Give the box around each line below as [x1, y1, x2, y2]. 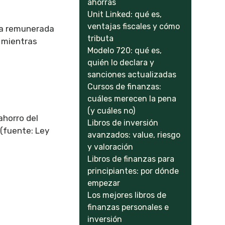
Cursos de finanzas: [87, 82, 162, 91]
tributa [87, 34, 114, 43]
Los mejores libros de [87, 190, 167, 200]
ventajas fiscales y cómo [87, 22, 180, 31]
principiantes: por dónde [87, 166, 179, 176]
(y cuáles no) [87, 106, 136, 116]
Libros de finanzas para [87, 154, 175, 164]
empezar [87, 178, 121, 188]
